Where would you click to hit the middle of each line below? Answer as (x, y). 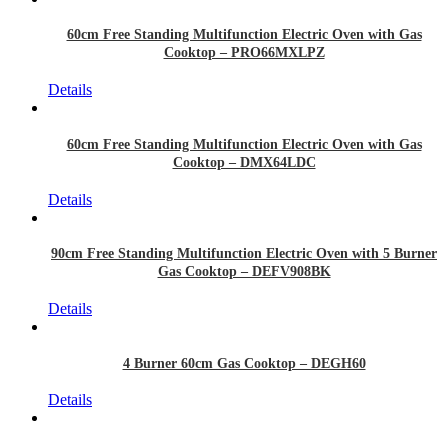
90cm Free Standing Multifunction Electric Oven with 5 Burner (244, 254)
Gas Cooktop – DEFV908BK (244, 272)
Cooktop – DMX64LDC (244, 162)
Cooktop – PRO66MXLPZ (244, 53)
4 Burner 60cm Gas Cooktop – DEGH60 (244, 363)
